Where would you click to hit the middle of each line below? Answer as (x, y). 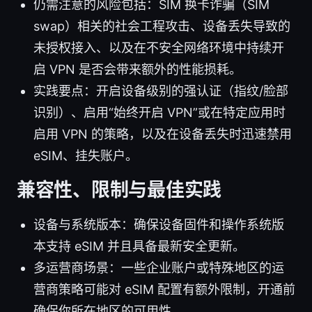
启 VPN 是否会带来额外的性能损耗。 (138, 69)
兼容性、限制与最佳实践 (119, 189)
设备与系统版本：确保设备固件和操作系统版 (159, 224)
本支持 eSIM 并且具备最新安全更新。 (139, 246)
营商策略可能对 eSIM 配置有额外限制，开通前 (164, 289)
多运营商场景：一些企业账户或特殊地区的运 (159, 267)
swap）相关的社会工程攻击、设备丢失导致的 (162, 26)
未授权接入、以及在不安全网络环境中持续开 (159, 47)
